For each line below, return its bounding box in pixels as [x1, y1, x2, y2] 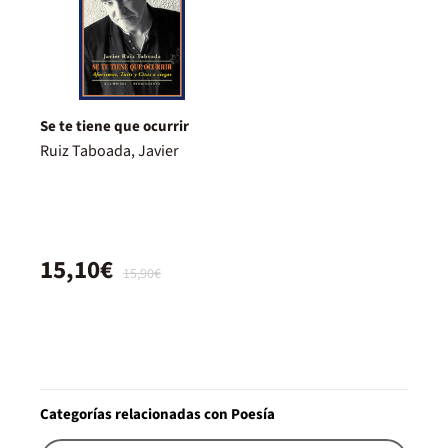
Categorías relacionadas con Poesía [40, 404, 275, 426]
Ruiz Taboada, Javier [40, 140, 179, 163]
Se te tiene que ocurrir [40, 116, 189, 138]
